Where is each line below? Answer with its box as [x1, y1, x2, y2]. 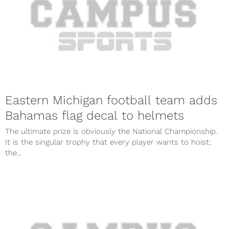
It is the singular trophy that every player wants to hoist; [5, 138, 211, 147]
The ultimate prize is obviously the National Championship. [5, 127, 217, 136]
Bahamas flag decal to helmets [5, 108, 184, 123]
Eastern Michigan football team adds [5, 93, 217, 108]
